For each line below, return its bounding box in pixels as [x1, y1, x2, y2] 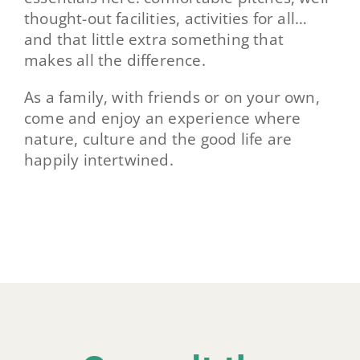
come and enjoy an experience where [23, 106, 301, 129]
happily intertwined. [23, 148, 174, 170]
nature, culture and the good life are [23, 127, 292, 149]
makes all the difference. [23, 48, 206, 71]
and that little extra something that [23, 27, 284, 50]
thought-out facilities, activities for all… [23, 6, 308, 29]
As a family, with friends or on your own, [23, 85, 320, 108]
